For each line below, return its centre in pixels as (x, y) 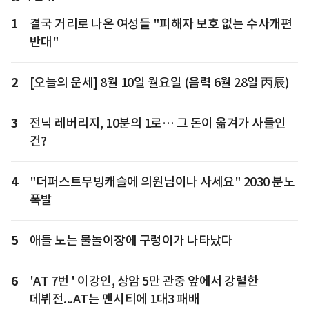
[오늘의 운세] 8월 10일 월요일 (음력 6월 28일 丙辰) (159, 83)
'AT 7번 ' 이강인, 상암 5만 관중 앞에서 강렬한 (144, 281)
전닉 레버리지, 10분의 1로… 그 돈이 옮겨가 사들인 (158, 123)
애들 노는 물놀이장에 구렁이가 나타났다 (131, 241)
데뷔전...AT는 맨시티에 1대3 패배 (114, 299)
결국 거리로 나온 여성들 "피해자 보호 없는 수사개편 (160, 24)
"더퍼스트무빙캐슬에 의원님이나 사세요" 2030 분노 (162, 182)
